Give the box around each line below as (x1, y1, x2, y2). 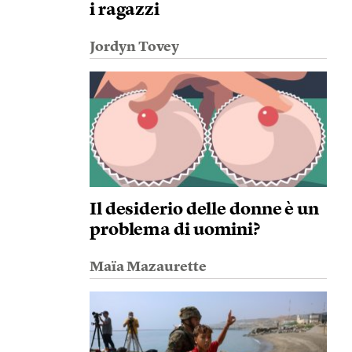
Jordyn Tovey (89, 40, 179, 54)
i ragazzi (89, 2, 160, 19)
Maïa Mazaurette (89, 260, 207, 274)
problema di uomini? (89, 222, 261, 239)
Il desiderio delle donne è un (89, 201, 320, 218)
